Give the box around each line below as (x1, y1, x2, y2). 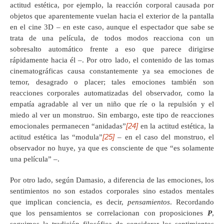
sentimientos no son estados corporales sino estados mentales (10, 186, 214, 195)
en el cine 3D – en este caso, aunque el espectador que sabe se (10, 22, 214, 31)
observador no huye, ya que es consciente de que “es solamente (10, 143, 214, 152)
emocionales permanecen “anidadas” (10, 121, 126, 130)
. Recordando (170, 197, 214, 206)
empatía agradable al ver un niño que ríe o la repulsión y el (10, 99, 214, 108)
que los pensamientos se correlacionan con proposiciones (10, 208, 207, 217)
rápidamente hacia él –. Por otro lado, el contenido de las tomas (10, 55, 214, 64)
